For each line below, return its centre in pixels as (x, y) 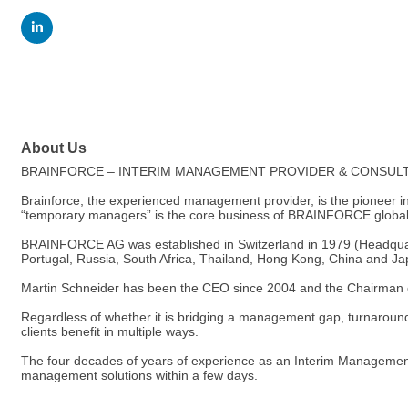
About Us (54, 148)
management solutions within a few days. (139, 376)
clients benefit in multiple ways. (110, 332)
